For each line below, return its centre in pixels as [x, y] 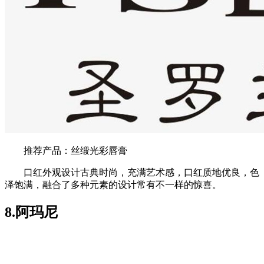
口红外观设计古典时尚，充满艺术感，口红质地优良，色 [132, 172]
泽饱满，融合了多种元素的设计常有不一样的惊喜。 [113, 184]
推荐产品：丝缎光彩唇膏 [66, 150]
